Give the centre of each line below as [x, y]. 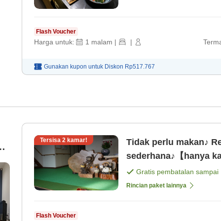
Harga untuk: [54, 42]
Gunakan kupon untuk [74, 67]
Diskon [115, 67]
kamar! [76, 140]
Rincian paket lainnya [156, 186]
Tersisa [51, 140]
